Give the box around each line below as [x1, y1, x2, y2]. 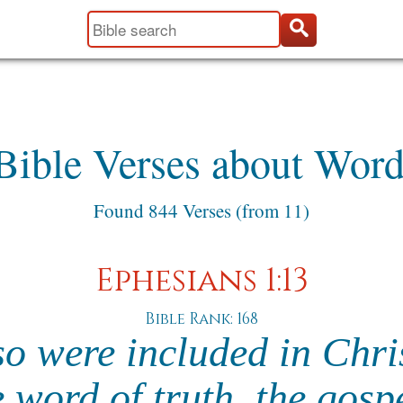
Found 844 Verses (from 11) [94, 198, 309, 223]
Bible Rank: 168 [145, 309, 258, 329]
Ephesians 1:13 [94, 260, 309, 302]
